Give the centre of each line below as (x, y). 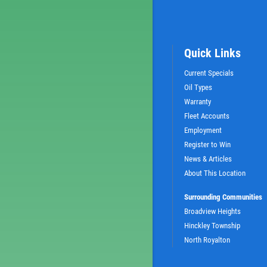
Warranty (198, 101)
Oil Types (198, 87)
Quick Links (212, 53)
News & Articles (208, 159)
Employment (203, 130)
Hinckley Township (212, 225)
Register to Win (207, 144)
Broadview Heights (212, 211)
